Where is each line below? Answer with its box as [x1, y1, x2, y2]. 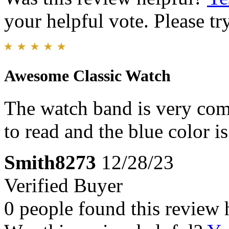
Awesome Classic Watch [4, 66, 171, 85]
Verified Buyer [4, 174, 123, 197]
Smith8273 [4, 151, 96, 174]
